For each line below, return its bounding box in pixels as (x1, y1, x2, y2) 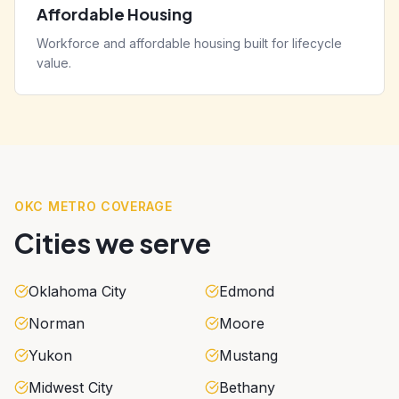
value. (37, 54, 71, 70)
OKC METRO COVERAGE (14, 198, 173, 214)
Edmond (219, 281, 274, 300)
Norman (28, 313, 85, 332)
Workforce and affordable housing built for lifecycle (37, 35, 342, 51)
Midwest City (28, 378, 113, 396)
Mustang (219, 346, 278, 364)
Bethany (219, 378, 275, 396)
